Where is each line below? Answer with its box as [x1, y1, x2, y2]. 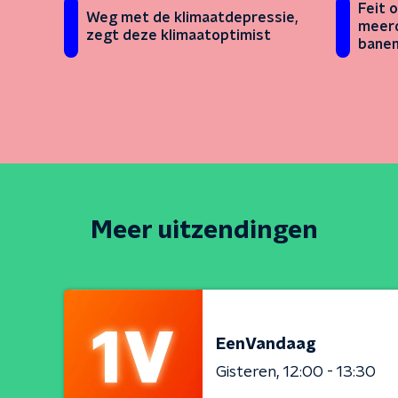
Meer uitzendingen [91, 219, 318, 244]
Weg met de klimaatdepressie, [86, 11, 298, 26]
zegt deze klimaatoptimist [86, 28, 271, 44]
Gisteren [216, 363, 276, 380]
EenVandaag [216, 336, 316, 353]
